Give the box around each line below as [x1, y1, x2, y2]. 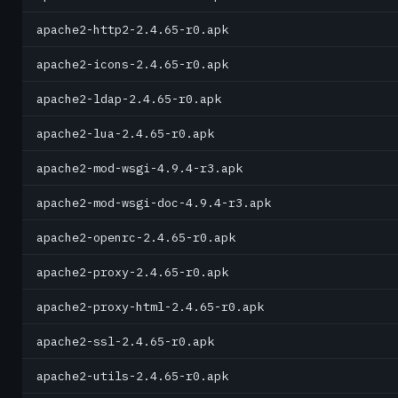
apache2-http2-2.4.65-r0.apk [36, 21, 228, 37]
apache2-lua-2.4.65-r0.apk [36, 125, 214, 141]
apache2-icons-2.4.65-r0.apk [36, 56, 228, 72]
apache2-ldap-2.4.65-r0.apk [36, 91, 221, 107]
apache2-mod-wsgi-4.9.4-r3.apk [36, 160, 243, 176]
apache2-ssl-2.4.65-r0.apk [36, 333, 214, 349]
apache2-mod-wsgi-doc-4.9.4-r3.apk [36, 195, 271, 211]
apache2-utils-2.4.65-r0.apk [36, 368, 228, 384]
